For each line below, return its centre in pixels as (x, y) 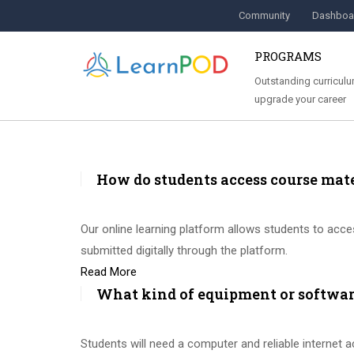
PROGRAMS (288, 56)
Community (264, 15)
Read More (109, 272)
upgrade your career (300, 99)
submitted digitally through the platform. (184, 250)
